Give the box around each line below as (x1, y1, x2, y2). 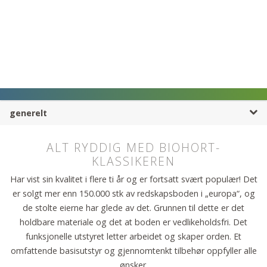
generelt (10, 107, 48, 119)
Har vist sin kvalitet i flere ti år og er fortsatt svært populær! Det (10, 173, 257, 185)
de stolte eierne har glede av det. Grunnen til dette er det (23, 201, 244, 213)
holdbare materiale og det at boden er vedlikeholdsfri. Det (20, 216, 247, 228)
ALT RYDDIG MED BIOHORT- (46, 139, 221, 156)
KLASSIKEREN (92, 153, 175, 169)
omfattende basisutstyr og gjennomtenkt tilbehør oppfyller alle (10, 244, 257, 256)
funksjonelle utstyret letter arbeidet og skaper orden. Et (26, 230, 241, 242)
